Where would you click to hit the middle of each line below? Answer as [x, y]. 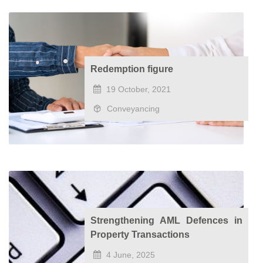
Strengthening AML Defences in [166, 220]
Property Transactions [140, 235]
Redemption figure [132, 69]
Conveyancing [132, 109]
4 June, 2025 [130, 255]
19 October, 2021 [138, 89]
